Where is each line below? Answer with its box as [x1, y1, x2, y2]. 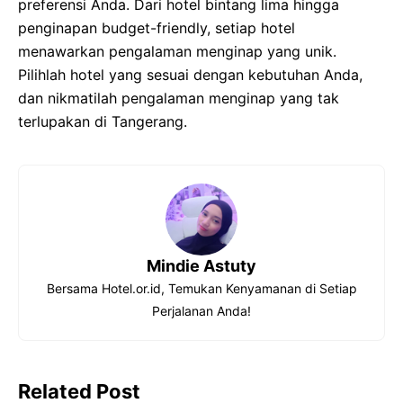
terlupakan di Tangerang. [18, 112, 187, 130]
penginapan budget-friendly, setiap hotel [18, 19, 295, 37]
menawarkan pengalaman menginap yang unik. [18, 42, 336, 60]
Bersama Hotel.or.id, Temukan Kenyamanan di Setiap [46, 281, 357, 296]
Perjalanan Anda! [152, 303, 251, 318]
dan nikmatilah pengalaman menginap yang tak [18, 89, 339, 107]
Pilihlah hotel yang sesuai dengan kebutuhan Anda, [18, 66, 363, 84]
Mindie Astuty [147, 256, 256, 275]
